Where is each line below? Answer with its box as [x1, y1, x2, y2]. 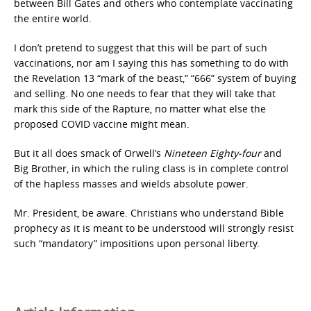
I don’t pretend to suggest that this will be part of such [14, 41, 267, 54]
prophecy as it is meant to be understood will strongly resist [14, 221, 294, 235]
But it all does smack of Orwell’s [14, 146, 164, 160]
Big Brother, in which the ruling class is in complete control [14, 162, 289, 175]
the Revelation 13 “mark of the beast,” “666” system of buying [14, 72, 296, 85]
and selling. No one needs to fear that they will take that [14, 87, 276, 100]
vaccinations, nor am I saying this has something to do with [14, 56, 289, 69]
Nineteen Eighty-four [164, 146, 264, 160]
